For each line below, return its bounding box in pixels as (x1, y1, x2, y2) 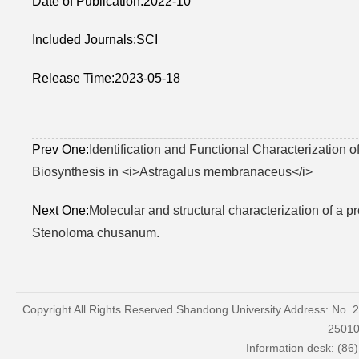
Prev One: (32, 143, 89, 156)
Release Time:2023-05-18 (32, 71, 180, 85)
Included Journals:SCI (32, 33, 158, 46)
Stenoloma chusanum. (32, 226, 159, 240)
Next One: (32, 204, 89, 217)
